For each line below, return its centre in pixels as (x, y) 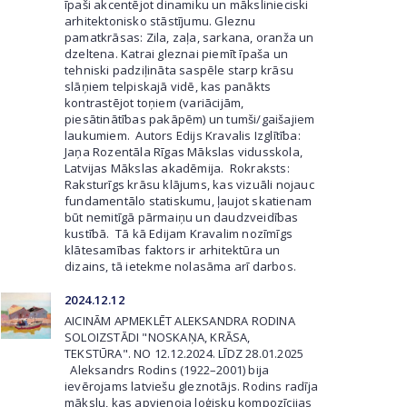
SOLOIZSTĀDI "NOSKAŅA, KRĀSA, (158, 337)
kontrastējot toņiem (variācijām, (154, 103)
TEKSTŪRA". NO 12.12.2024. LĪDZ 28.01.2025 (184, 353)
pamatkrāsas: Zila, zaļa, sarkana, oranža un (189, 37)
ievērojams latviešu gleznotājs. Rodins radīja (191, 386)
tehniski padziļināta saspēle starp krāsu (179, 70)
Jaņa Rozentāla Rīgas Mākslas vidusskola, (184, 152)
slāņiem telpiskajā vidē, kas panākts (168, 86)
